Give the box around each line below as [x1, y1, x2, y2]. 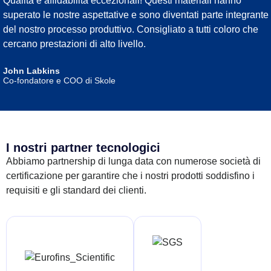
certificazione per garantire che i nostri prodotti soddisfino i [6, 171, 255, 181]
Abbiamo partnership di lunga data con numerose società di [6, 156, 261, 167]
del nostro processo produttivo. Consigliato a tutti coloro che [3, 24, 258, 35]
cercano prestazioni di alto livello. [3, 39, 146, 50]
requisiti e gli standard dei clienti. [6, 185, 146, 196]
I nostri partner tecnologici [6, 141, 160, 155]
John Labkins [3, 66, 60, 76]
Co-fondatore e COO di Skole [3, 76, 116, 86]
